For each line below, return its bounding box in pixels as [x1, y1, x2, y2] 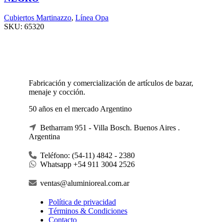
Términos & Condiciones [49, 206, 127, 215]
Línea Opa [75, 13, 109, 22]
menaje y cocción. [29, 87, 85, 96]
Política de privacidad [49, 197, 116, 206]
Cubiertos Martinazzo [4, 13, 71, 22]
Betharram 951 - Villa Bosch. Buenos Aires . [38, 123, 180, 132]
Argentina [29, 132, 60, 141]
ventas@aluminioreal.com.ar [38, 178, 129, 187]
